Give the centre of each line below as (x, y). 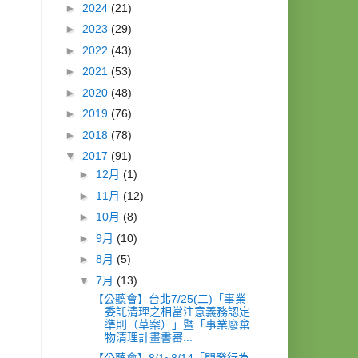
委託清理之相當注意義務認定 (177, 311)
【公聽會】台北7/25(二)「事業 (169, 298)
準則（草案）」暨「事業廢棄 (177, 324)
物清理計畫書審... (148, 337)
